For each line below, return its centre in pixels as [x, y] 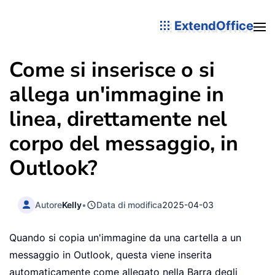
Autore [49, 204]
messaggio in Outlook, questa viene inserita [110, 255]
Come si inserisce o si [112, 70]
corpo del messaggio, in [124, 144]
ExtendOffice [212, 25]
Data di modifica [130, 204]
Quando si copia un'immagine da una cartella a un [125, 238]
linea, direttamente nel [118, 119]
